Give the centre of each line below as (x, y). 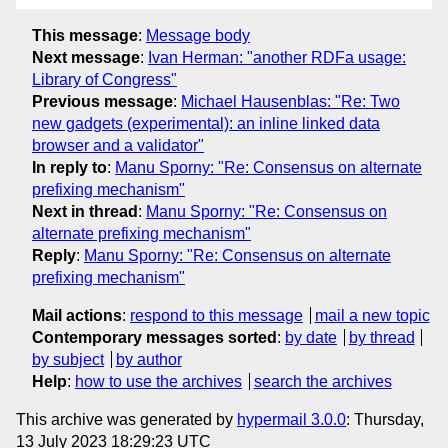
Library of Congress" (104, 79)
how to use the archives (158, 381)
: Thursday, (385, 419)
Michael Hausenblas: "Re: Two (290, 101)
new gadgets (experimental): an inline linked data (206, 123)
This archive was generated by (126, 419)
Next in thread (85, 211)
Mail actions (77, 315)
